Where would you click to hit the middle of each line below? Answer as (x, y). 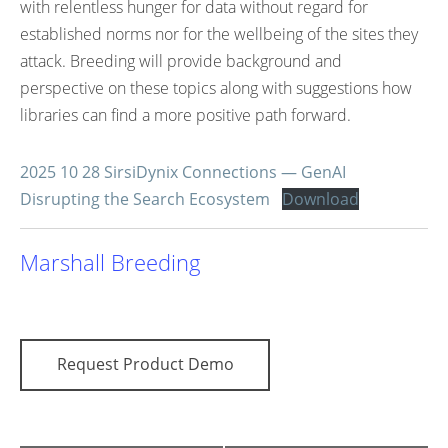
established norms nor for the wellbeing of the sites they (219, 34)
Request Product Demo (145, 364)
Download (320, 199)
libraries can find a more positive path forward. (185, 115)
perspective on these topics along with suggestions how (216, 88)
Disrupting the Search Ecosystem (145, 199)
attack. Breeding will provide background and (181, 61)
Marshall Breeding (110, 262)
